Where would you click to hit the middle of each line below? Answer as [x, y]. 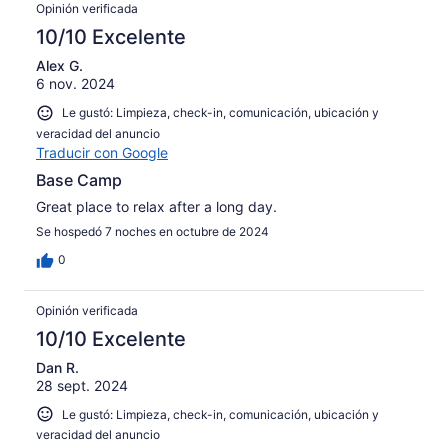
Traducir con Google [102, 152]
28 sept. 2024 [82, 385]
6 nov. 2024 [75, 83]
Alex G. [59, 65]
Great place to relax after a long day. [156, 206]
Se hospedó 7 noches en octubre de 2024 [152, 231]
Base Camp [79, 179]
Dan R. [57, 367]
